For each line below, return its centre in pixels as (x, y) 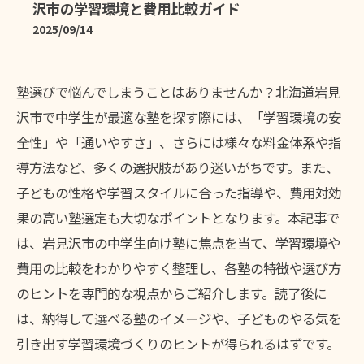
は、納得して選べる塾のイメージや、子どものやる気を (179, 318)
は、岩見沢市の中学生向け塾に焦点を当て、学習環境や (178, 243)
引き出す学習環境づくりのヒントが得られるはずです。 (178, 344)
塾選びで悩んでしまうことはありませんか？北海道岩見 (178, 92)
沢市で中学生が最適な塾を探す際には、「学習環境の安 (179, 117)
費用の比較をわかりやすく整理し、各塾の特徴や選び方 (179, 268)
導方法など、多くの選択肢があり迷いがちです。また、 (178, 167)
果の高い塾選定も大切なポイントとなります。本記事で (178, 218)
